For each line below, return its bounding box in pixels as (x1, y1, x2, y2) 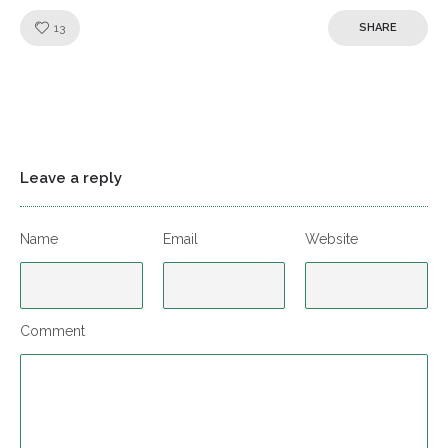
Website (305, 231, 359, 247)
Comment (20, 323, 85, 339)
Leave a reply (20, 169, 122, 187)
